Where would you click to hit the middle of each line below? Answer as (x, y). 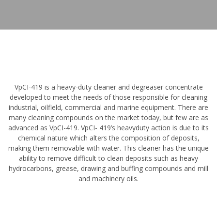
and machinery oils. (108, 178)
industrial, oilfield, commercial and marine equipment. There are (108, 107)
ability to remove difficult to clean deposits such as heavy (108, 158)
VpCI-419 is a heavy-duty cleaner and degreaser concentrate (108, 87)
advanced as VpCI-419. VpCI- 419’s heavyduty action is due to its (108, 127)
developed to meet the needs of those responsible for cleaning (108, 97)
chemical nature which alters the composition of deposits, (108, 138)
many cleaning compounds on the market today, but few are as (108, 117)
